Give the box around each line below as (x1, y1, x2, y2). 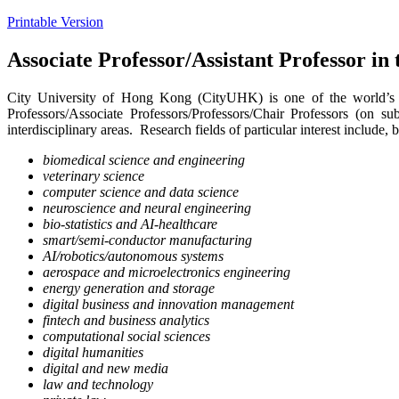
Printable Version (7, 14, 103, 30)
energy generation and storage (43, 281, 215, 297)
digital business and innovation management (43, 297, 294, 313)
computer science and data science (43, 184, 239, 200)
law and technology (43, 377, 153, 393)
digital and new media (43, 361, 168, 377)
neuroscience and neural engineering (43, 200, 251, 216)
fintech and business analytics (43, 313, 209, 329)
